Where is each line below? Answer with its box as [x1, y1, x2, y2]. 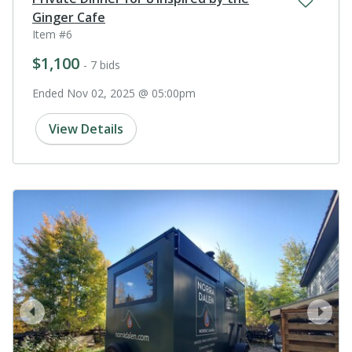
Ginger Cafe [32, 8, 105, 26]
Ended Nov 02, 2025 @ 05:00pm [32, 85, 196, 101]
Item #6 [32, 26, 72, 42]
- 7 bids [83, 57, 120, 72]
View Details [49, 119, 123, 137]
